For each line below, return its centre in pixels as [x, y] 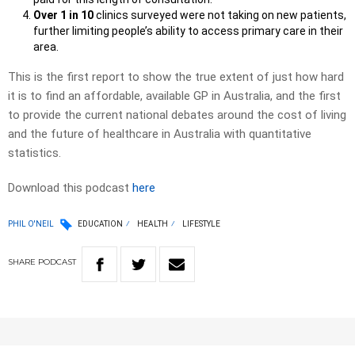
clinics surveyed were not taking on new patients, [220, 15]
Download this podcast [70, 188]
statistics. [34, 153]
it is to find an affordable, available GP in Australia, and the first [174, 96]
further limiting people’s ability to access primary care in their [188, 31]
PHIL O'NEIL [31, 223]
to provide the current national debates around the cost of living [177, 115]
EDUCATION [100, 224]
